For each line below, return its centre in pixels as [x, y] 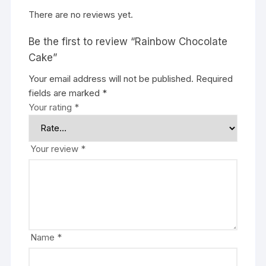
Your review [56, 148]
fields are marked [66, 93]
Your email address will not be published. [111, 78]
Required [215, 78]
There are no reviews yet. [81, 14]
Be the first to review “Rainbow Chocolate [128, 41]
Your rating [52, 107]
